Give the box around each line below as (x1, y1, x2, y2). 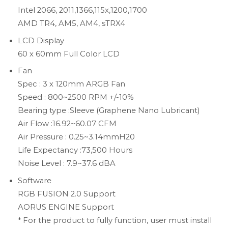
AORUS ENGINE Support (18, 202, 114, 212)
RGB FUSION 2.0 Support (18, 189, 116, 198)
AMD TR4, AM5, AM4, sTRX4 (18, 19, 125, 28)
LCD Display (18, 36, 64, 45)
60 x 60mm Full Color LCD (18, 49, 120, 59)
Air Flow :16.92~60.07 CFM (18, 119, 117, 129)
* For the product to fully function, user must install (18, 215, 212, 225)
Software (18, 176, 51, 185)
